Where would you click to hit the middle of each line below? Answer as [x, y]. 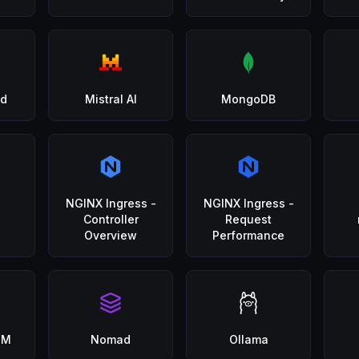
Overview [111, 235]
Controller [111, 219]
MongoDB [248, 99]
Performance [248, 235]
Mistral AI [111, 99]
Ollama [248, 339]
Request [248, 219]
